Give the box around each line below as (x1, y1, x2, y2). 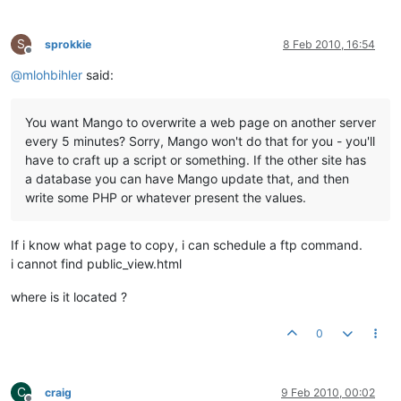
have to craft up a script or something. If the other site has (25, 152, 366, 167)
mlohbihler (22, 67, 82, 82)
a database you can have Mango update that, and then (25, 171, 349, 186)
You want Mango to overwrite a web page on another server (25, 115, 376, 130)
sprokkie (45, 38, 91, 51)
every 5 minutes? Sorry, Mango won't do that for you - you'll (25, 133, 375, 149)
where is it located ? (11, 289, 127, 304)
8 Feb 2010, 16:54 (283, 38, 375, 51)
